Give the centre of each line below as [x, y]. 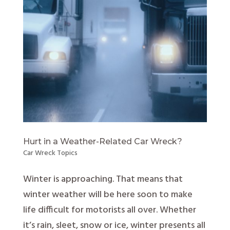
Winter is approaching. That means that [103, 180]
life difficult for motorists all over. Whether [109, 210]
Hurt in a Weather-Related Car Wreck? [102, 142]
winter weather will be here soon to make [108, 195]
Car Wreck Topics [50, 154]
